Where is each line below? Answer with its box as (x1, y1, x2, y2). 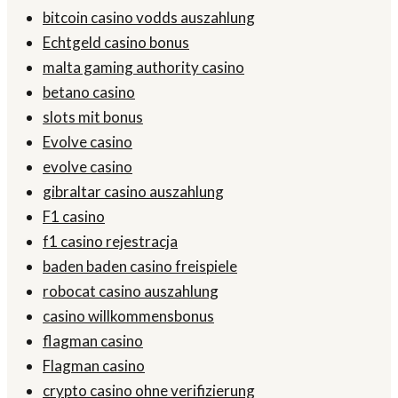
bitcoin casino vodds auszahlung (43, 8, 255, 28)
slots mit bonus (43, 107, 143, 127)
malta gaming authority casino (43, 58, 244, 77)
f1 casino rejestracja (43, 232, 178, 251)
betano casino (43, 83, 135, 102)
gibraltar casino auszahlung (43, 182, 224, 202)
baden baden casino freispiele (43, 257, 237, 276)
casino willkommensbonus (43, 306, 214, 326)
